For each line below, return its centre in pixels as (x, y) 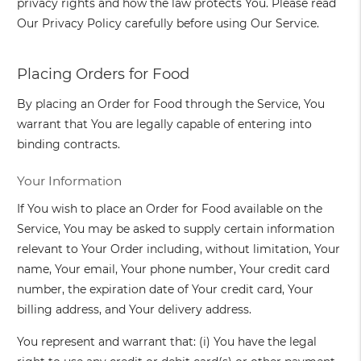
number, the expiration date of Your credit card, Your (166, 290)
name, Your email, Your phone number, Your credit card (174, 270)
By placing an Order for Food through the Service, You (171, 104)
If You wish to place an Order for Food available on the (170, 209)
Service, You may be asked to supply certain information (176, 229)
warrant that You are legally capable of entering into (165, 124)
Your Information (70, 181)
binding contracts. (69, 145)
